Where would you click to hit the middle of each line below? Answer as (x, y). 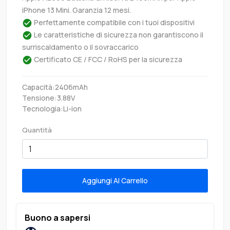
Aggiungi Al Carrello (135, 181)
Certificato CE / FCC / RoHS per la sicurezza (107, 59)
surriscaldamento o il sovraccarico (80, 47)
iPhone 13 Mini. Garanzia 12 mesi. (76, 10)
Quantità (37, 130)
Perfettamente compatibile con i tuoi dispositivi (113, 22)
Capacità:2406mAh (55, 87)
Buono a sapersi (57, 217)
